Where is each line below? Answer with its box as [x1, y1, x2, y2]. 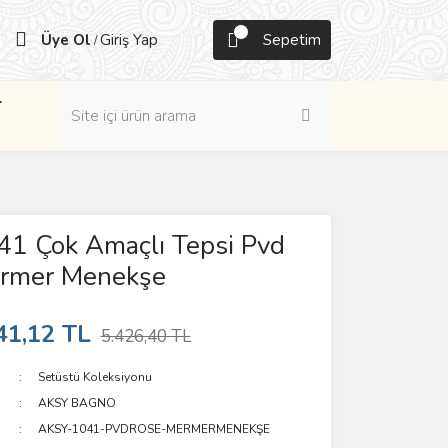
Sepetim [263, 30, 321, 50]
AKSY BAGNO [38, 395, 117, 411]
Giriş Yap [100, 30, 158, 50]
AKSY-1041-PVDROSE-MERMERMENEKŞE [38, 421, 271, 437]
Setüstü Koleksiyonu [38, 369, 153, 385]
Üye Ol [41, 30, 91, 50]
